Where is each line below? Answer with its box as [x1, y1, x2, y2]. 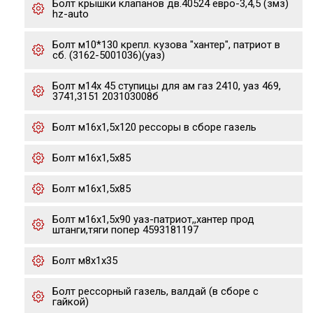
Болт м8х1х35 [52, 254, 117, 267]
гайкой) [52, 296, 89, 308]
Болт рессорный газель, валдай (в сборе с [52, 285, 259, 298]
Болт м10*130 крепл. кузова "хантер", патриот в [52, 38, 280, 51]
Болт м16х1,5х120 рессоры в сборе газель [52, 121, 256, 133]
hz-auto [52, 8, 89, 20]
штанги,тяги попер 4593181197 [52, 224, 198, 236]
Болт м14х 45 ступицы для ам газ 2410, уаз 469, [52, 80, 281, 92]
